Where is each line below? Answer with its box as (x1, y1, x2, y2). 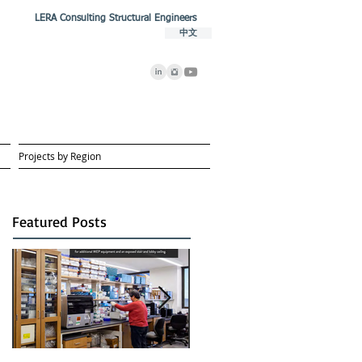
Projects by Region (19, 149, 101, 162)
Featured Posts (12, 213, 107, 230)
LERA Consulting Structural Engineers (35, 14, 196, 23)
